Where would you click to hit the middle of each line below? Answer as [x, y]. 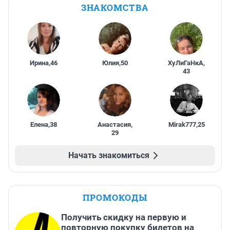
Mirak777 [182, 125]
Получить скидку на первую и [124, 217]
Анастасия [114, 125]
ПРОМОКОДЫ [115, 198]
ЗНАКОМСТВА [115, 8]
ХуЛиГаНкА [186, 63]
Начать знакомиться [109, 156]
